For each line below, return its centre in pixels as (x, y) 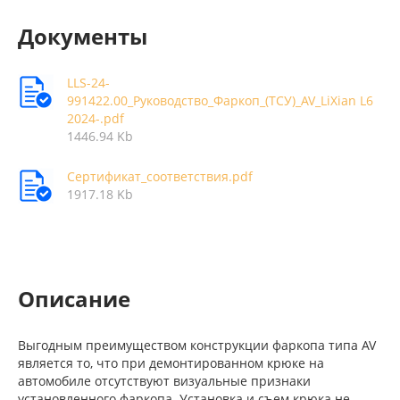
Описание (74, 299)
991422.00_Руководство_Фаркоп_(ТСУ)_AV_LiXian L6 (220, 100)
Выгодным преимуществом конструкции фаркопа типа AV (197, 345)
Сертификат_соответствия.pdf (160, 176)
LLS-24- (88, 83)
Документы (83, 36)
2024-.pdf (96, 118)
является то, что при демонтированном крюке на (171, 363)
